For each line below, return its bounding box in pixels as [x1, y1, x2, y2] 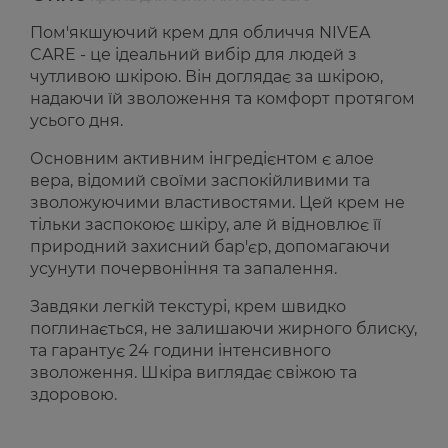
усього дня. [30, 111, 123, 131]
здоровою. [30, 385, 117, 405]
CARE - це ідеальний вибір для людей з [30, 45, 357, 65]
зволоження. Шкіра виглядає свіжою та [30, 363, 357, 383]
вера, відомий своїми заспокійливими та [30, 171, 370, 191]
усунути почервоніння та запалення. [30, 259, 337, 279]
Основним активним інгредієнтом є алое [30, 149, 374, 169]
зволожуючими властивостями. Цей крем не [30, 193, 405, 213]
